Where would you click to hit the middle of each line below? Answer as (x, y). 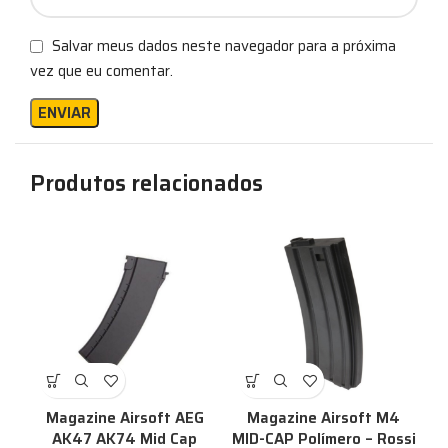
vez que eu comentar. (101, 71)
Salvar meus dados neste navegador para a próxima (224, 46)
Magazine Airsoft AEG (124, 418)
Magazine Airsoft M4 (323, 418)
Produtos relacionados (146, 184)
